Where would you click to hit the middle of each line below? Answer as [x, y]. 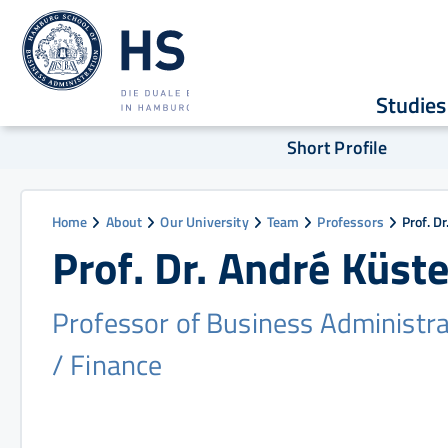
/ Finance [107, 364]
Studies [410, 105]
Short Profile [337, 147]
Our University [204, 221]
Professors [350, 221]
